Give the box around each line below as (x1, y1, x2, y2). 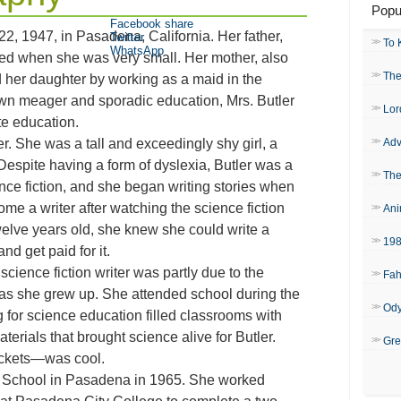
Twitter (110, 30, 144, 44)
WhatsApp (110, 44, 164, 57)
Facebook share (110, 17, 193, 30)
